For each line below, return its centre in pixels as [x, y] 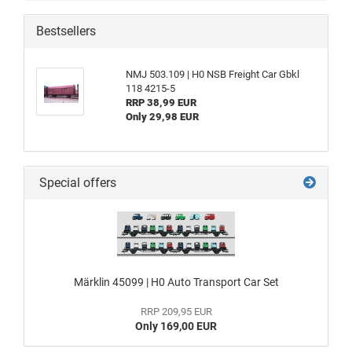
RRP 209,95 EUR [176, 312]
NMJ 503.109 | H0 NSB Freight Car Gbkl [212, 74]
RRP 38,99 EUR [161, 103]
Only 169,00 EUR [176, 326]
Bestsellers [66, 31]
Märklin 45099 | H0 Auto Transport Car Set [176, 282]
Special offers [76, 183]
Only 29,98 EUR [162, 117]
